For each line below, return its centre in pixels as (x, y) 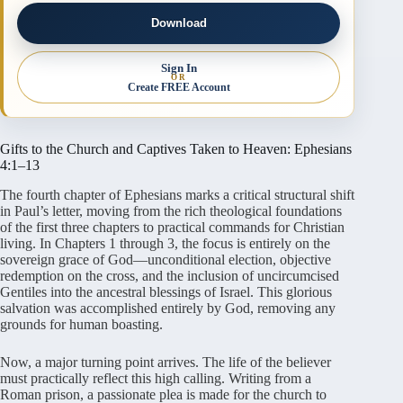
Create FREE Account (179, 87)
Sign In (179, 67)
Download (179, 23)
